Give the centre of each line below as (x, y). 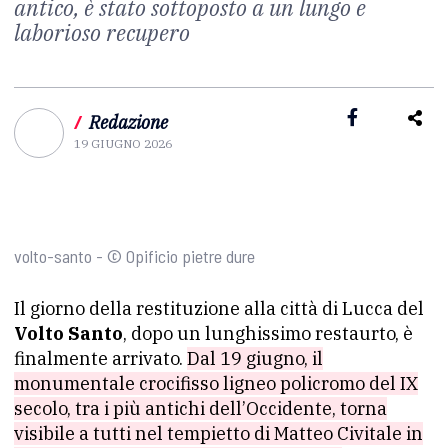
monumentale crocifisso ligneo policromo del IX (216, 383)
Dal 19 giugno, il (255, 358)
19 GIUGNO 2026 (123, 143)
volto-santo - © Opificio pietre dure (134, 256)
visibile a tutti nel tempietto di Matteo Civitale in (218, 433)
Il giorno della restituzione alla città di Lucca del (219, 308)
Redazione (128, 122)
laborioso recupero (102, 32)
